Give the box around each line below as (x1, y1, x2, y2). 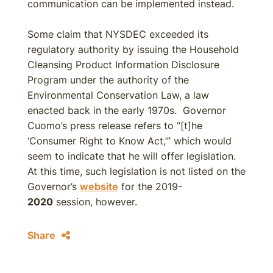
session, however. (53, 196, 137, 208)
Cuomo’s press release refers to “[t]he (27, 119, 202, 132)
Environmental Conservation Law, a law (27, 89, 209, 101)
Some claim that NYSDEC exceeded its (27, 28, 208, 40)
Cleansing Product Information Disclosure (27, 58, 219, 71)
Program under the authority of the (27, 74, 189, 86)
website (80, 180, 118, 193)
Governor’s (27, 180, 80, 193)
